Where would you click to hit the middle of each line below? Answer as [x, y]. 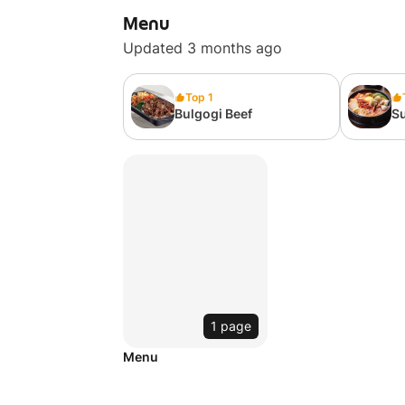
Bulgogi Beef [213, 113]
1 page [231, 326]
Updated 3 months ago [202, 48]
